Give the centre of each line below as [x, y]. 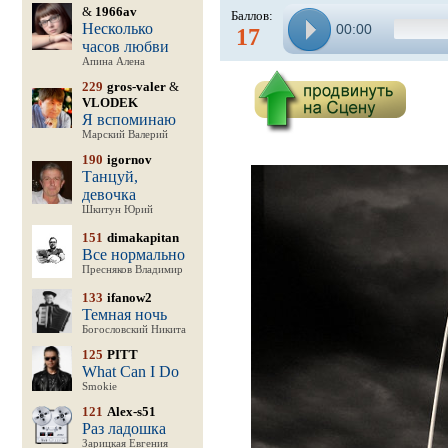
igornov [129, 159]
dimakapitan [142, 237]
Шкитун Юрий [117, 209]
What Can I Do [130, 371]
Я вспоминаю [128, 119]
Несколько [117, 28]
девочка [108, 194]
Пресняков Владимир [132, 269]
